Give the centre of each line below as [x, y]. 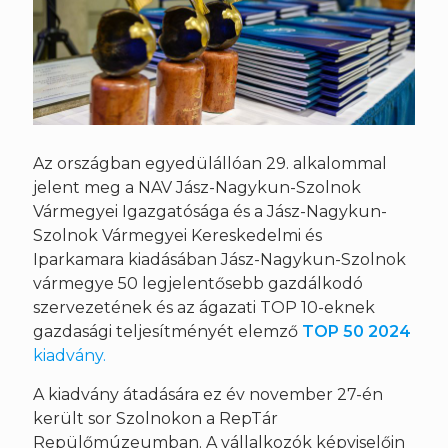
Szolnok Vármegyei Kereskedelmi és [177, 235]
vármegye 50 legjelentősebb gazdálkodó [198, 283]
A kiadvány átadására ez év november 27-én [208, 394]
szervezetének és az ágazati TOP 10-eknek [204, 307]
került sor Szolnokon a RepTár [155, 418]
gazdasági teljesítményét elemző [167, 331]
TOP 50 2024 [356, 331]
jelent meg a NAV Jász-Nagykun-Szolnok [197, 187]
